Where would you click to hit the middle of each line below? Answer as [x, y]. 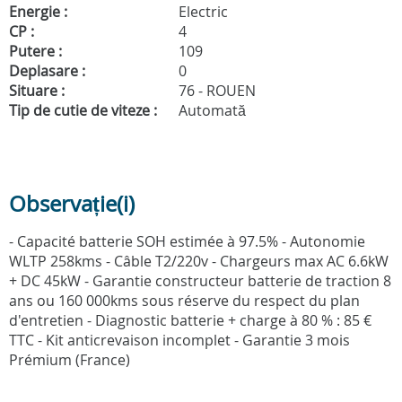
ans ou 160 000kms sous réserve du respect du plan [184, 301]
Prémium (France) [70, 360]
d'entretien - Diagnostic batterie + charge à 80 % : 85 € [190, 321]
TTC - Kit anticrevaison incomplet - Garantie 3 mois [179, 341]
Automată [210, 111]
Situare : [37, 91]
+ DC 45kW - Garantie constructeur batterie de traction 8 [200, 281]
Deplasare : [47, 71]
